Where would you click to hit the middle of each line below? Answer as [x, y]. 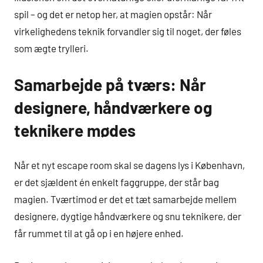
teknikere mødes [75, 130]
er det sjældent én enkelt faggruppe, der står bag [117, 182]
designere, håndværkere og [113, 107]
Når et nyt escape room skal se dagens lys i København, [129, 165]
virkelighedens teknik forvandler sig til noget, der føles [128, 31]
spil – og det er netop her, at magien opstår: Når [113, 14]
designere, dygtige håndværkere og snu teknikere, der [128, 216]
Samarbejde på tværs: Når [110, 84]
